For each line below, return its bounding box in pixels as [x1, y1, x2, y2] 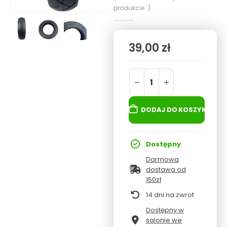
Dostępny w [146, 205, 184, 215]
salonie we [146, 215, 182, 225]
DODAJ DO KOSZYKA [141, 105, 211, 115]
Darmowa [146, 154, 179, 164]
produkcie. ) [113, 4, 150, 13]
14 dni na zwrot [146, 190, 194, 200]
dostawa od [146, 164, 186, 174]
